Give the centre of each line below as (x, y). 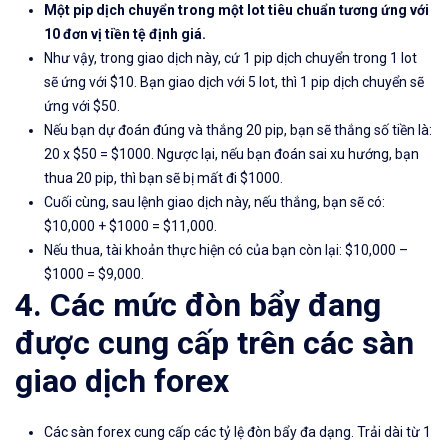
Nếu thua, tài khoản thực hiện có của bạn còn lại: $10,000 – (226, 250)
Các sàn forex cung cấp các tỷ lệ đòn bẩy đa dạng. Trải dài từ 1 (237, 432)
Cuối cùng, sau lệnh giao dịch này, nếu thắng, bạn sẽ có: (214, 202)
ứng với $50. (82, 106)
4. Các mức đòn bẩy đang (198, 305)
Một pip (68, 10)
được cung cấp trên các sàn (214, 343)
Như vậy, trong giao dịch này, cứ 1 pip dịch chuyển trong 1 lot (230, 58)
